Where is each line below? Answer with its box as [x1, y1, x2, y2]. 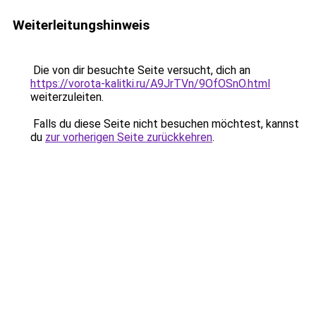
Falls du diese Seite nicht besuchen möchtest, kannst [30, 117, 299, 130]
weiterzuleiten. [30, 90, 104, 104]
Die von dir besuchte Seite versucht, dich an [30, 63, 250, 77]
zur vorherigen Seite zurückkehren [45, 130, 212, 144]
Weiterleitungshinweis [13, 17, 150, 33]
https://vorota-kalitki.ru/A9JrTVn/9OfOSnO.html [30, 77, 270, 90]
